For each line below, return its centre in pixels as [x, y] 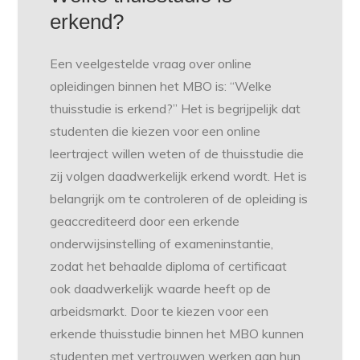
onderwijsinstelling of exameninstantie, [162, 244]
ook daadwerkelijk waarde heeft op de [161, 289]
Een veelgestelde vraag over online [151, 64]
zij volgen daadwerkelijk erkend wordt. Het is [179, 176]
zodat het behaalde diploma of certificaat [169, 266]
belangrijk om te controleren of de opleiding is [179, 199]
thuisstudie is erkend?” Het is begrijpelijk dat [176, 109]
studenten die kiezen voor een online [155, 131]
